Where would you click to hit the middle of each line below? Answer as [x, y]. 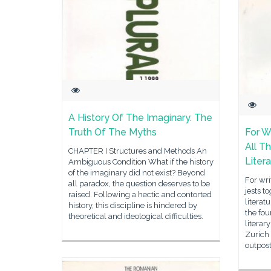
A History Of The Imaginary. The [140, 118]
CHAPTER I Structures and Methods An [138, 151]
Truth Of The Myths [113, 132]
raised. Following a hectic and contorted [140, 194]
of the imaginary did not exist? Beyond [137, 173]
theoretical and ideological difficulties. [136, 216]
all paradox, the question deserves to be [139, 184]
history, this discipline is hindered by [133, 205]
